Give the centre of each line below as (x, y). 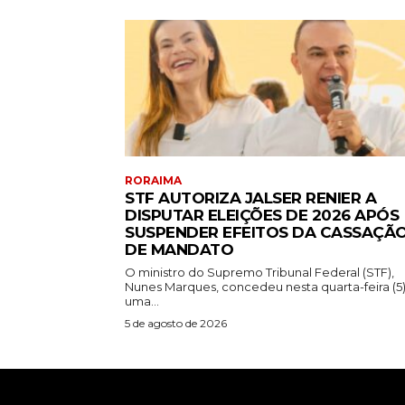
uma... (142, 301)
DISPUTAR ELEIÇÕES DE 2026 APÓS (262, 216)
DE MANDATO (179, 250)
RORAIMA (153, 181)
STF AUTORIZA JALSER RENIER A (250, 198)
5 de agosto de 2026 (176, 324)
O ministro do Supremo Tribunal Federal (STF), (259, 273)
